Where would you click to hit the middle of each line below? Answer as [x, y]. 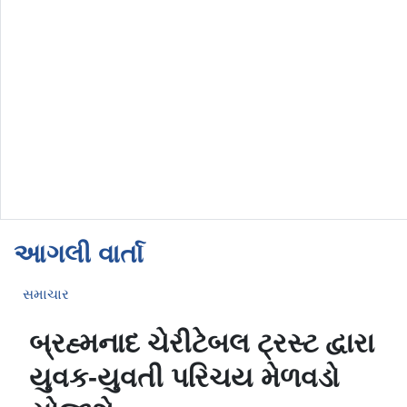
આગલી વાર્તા [79, 254]
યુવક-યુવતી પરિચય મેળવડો [184, 377]
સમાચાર [46, 294]
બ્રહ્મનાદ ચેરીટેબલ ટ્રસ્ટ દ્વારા [202, 342]
